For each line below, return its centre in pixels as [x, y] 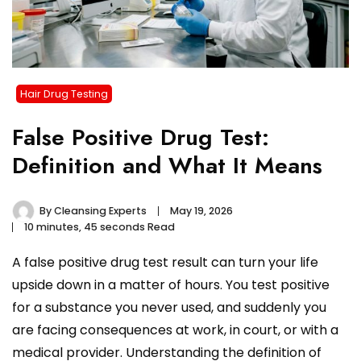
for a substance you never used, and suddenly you [169, 307]
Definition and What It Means [167, 165]
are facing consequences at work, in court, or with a [175, 330]
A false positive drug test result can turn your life [165, 262]
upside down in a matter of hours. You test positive [171, 284]
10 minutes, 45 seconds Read [100, 226]
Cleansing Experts [100, 210]
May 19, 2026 [201, 210]
